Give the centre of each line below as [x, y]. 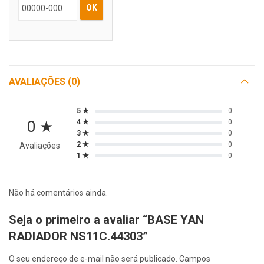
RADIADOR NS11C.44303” [78, 236]
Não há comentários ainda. [58, 192]
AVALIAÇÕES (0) [44, 81]
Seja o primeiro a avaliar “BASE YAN [106, 220]
